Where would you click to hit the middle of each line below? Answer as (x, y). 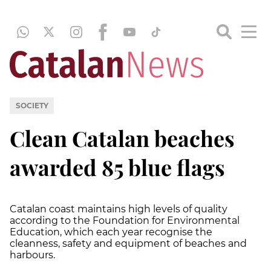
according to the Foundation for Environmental (125, 220)
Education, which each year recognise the (111, 232)
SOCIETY (32, 105)
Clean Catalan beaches (122, 138)
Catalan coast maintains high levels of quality (119, 209)
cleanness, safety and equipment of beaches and (128, 243)
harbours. (32, 255)
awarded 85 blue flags (117, 167)
